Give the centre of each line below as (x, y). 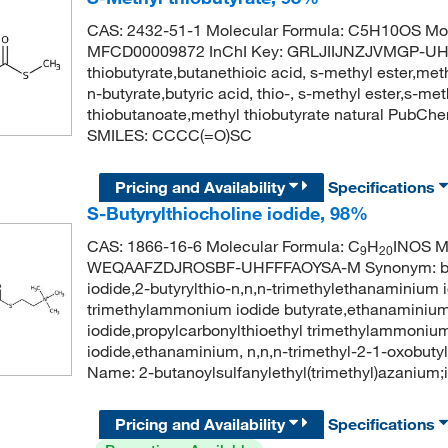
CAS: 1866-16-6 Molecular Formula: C (223, 246)
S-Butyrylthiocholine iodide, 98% (227, 213)
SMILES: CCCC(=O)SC (169, 135)
